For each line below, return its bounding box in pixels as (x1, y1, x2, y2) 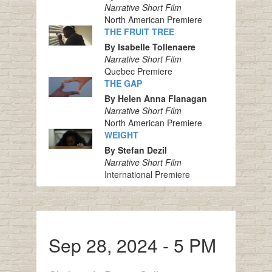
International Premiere (104, 168, 190, 181)
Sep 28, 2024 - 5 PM (48, 232, 216, 259)
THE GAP (104, 77, 142, 90)
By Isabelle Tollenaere (104, 41, 195, 53)
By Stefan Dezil (104, 144, 167, 157)
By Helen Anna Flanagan (104, 92, 207, 105)
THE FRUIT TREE (104, 25, 174, 38)
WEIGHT (104, 129, 138, 141)
